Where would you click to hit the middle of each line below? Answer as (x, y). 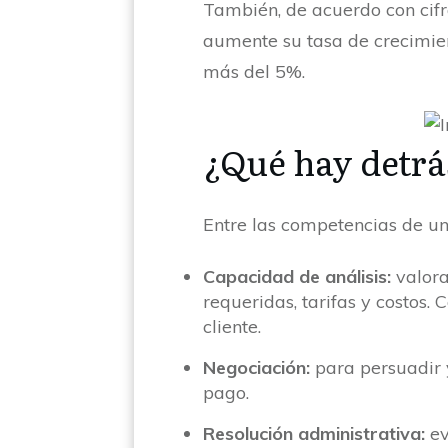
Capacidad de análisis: (297, 276)
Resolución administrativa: (317, 433)
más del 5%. (257, 71)
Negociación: (259, 367)
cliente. (235, 326)
